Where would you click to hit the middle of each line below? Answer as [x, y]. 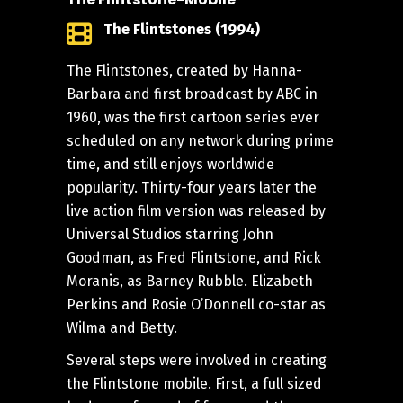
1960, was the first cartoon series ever [193, 117]
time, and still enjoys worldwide [170, 164]
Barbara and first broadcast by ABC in [192, 94]
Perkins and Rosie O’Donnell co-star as [196, 304]
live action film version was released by [196, 211]
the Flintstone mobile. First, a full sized [194, 384]
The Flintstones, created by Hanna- [184, 71]
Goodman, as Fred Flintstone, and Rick [194, 258]
